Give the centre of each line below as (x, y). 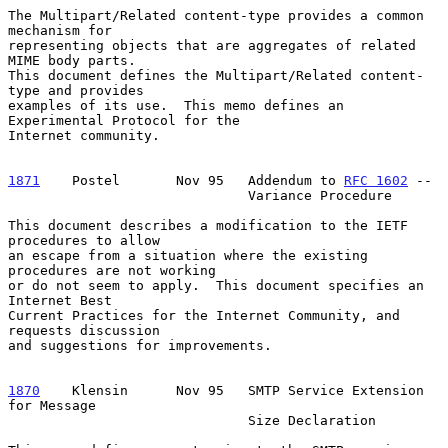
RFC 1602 (376, 180)
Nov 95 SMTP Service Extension (284, 390)
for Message (52, 405)
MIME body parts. (72, 60)
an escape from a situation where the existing (188, 255)
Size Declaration (128, 420)
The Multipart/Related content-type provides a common (216, 15)
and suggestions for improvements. (140, 345)
